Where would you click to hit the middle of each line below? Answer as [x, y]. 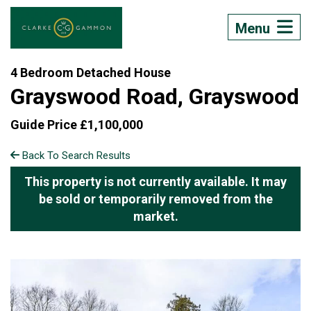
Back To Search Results [75, 155]
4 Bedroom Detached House [91, 73]
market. [155, 216]
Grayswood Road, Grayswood [155, 96]
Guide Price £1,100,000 [77, 125]
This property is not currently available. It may [155, 182]
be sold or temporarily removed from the [155, 199]
